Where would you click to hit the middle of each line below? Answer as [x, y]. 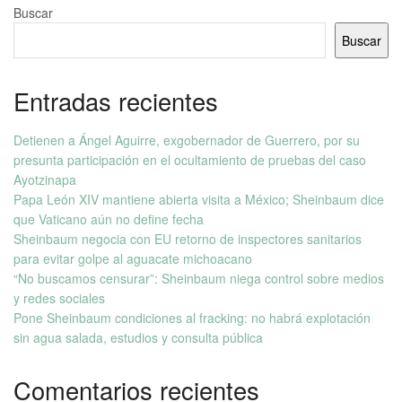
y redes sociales [59, 297]
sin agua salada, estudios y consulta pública [138, 337]
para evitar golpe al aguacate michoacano [133, 258]
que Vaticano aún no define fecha [109, 218]
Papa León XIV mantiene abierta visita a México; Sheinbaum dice [199, 199]
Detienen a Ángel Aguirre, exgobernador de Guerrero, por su [187, 140]
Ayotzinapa [45, 179]
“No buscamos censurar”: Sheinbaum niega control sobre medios [199, 278]
